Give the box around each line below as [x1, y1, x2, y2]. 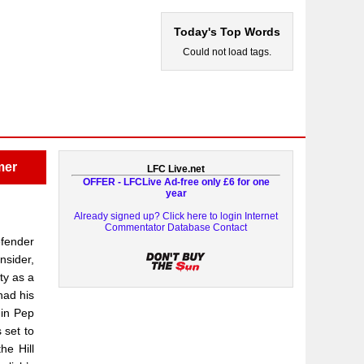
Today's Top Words [174, 25, 280, 38]
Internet [245, 210, 279, 222]
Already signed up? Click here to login [74, 210, 243, 222]
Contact [213, 222, 248, 233]
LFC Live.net [147, 163, 206, 175]
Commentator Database [105, 222, 211, 233]
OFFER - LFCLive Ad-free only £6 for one [82, 176, 270, 188]
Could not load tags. [183, 46, 271, 58]
